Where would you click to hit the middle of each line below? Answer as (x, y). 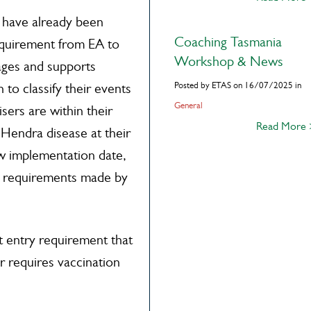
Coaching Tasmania (228, 42)
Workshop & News (228, 61)
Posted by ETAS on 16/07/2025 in (237, 85)
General (188, 105)
